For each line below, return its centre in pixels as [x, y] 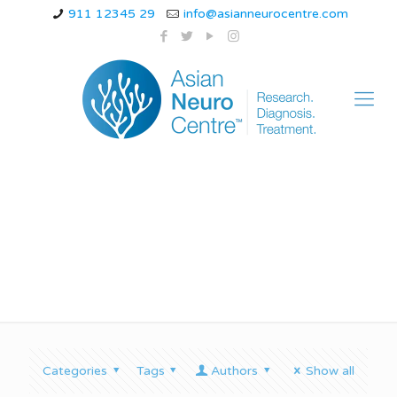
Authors [234, 371]
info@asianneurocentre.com [265, 14]
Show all [330, 371]
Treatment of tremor [185, 234]
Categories [75, 371]
